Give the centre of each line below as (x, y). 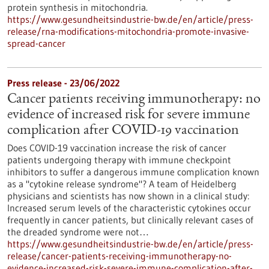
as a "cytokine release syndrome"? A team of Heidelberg (122, 184)
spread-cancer (36, 43)
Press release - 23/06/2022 (63, 83)
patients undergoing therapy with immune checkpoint (119, 160)
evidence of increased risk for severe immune (128, 115)
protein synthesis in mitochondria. (77, 7)
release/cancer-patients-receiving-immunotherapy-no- (119, 256)
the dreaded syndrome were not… (78, 232)
